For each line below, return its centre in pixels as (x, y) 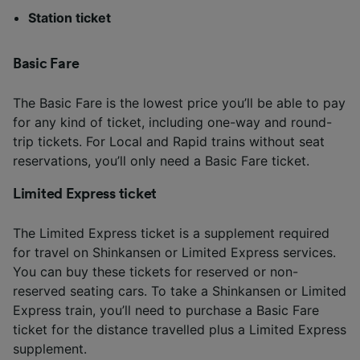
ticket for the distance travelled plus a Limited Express (180, 329)
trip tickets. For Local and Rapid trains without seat (169, 141)
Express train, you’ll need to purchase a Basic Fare (166, 310)
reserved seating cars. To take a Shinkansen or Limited (180, 290)
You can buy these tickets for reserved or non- (155, 271)
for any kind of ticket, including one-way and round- (172, 122)
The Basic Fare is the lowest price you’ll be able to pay (179, 102)
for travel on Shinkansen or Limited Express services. (174, 252)
